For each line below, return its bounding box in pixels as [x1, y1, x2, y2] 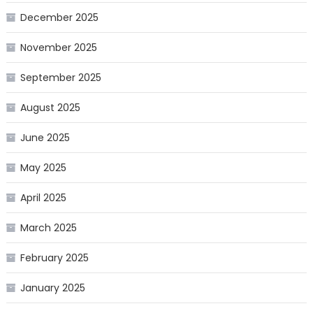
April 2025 [20, 191, 66, 205]
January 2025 [20, 281, 85, 296]
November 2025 [20, 41, 97, 55]
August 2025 [20, 101, 80, 115]
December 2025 [20, 10, 99, 25]
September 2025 [20, 71, 101, 85]
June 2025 [20, 131, 70, 145]
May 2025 [20, 161, 66, 175]
